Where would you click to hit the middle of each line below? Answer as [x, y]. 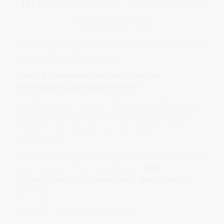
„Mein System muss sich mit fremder [88, 75]
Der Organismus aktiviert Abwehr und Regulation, [109, 104]
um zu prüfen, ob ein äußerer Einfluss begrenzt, [105, 115]
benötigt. [33, 191]
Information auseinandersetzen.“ [80, 86]
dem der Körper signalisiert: [68, 57]
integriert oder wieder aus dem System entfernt [105, 127]
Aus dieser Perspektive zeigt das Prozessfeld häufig [112, 156]
